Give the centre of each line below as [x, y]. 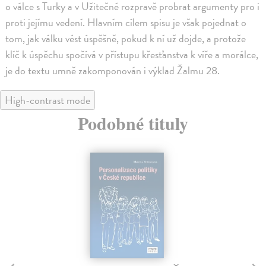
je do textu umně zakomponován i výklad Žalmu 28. [113, 70]
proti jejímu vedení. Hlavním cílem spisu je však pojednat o [126, 22]
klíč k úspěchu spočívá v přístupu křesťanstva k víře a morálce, [132, 54]
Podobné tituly [133, 123]
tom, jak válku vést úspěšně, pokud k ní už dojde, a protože [126, 38]
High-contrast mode [47, 100]
